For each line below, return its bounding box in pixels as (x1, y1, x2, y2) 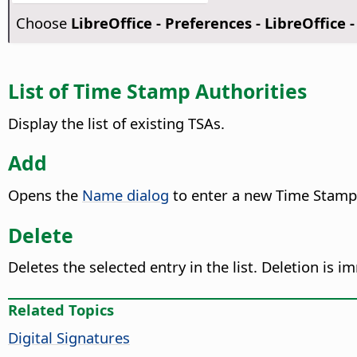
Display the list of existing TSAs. (8, 112, 225, 133)
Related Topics (8, 299, 114, 320)
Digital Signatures (8, 327, 130, 347)
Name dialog (82, 184, 169, 205)
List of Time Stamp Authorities (8, 76, 307, 104)
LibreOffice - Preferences (70, 13, 252, 33)
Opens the (8, 184, 82, 205)
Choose (15, 13, 71, 33)
